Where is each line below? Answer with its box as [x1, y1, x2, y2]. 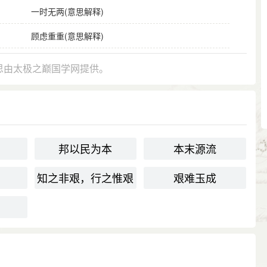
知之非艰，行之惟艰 [37, 169, 134, 185]
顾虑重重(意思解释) [30, 29, 104, 42]
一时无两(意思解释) [30, 5, 104, 17]
